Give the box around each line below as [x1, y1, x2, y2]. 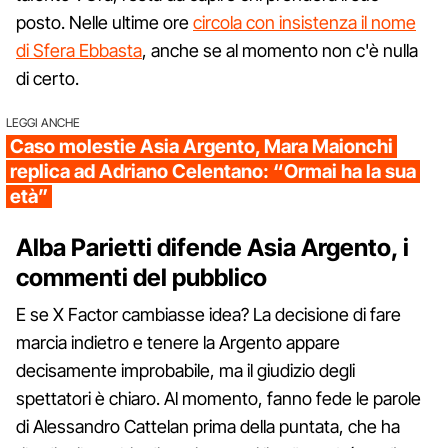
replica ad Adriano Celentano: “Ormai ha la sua [10, 159, 416, 183]
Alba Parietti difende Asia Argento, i [16, 232, 409, 262]
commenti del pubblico [16, 262, 267, 292]
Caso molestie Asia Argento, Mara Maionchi [10, 134, 393, 158]
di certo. [16, 67, 79, 89]
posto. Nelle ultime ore [16, 11, 193, 33]
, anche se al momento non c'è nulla [142, 39, 418, 61]
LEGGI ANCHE [6, 114, 80, 130]
